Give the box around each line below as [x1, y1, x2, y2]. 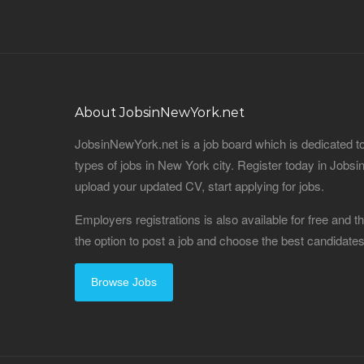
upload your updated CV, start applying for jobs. [75, 177, 324, 194]
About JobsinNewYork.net [75, 105, 245, 120]
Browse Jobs [91, 275, 157, 288]
